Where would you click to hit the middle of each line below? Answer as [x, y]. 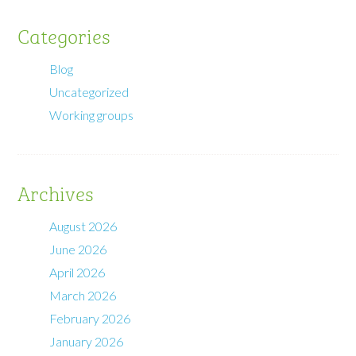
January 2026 [87, 341]
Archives [56, 192]
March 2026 [83, 295]
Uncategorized [89, 91]
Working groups [92, 114]
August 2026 [83, 226]
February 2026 [90, 318]
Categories [64, 35]
